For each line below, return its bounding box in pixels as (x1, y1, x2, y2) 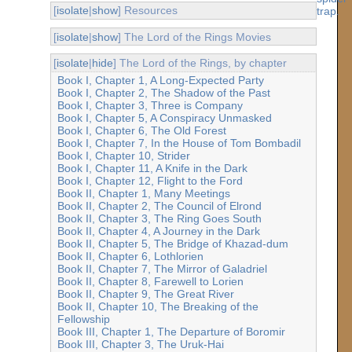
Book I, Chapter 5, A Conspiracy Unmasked (57, 112, 272, 125)
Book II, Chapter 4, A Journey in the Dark (57, 225, 260, 238)
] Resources (117, 4, 178, 17)
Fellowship (57, 313, 110, 326)
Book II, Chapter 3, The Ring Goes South (57, 212, 262, 225)
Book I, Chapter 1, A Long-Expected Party (57, 74, 264, 87)
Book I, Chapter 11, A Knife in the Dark (57, 162, 247, 175)
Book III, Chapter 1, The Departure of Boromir (57, 325, 285, 339)
